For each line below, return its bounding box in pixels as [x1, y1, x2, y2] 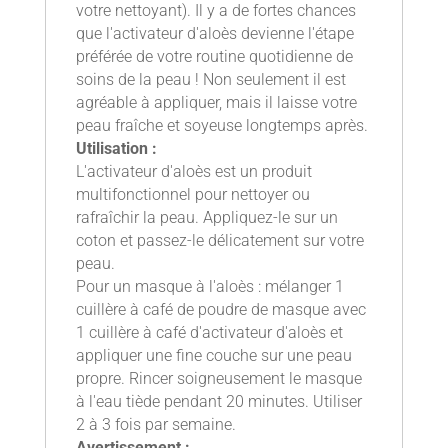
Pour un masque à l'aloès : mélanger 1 [75, 276, 344, 296]
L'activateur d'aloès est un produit [75, 161, 312, 181]
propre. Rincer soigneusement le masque [75, 368, 362, 388]
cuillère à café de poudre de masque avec [75, 299, 366, 319]
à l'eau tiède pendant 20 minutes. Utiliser [75, 391, 362, 411]
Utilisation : [75, 138, 157, 158]
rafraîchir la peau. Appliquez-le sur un [75, 207, 338, 227]
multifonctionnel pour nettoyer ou [75, 184, 310, 204]
